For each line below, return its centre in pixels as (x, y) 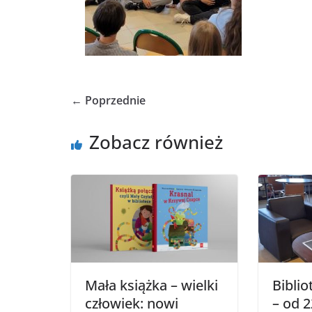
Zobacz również (156, 142)
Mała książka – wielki (151, 285)
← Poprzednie (108, 100)
